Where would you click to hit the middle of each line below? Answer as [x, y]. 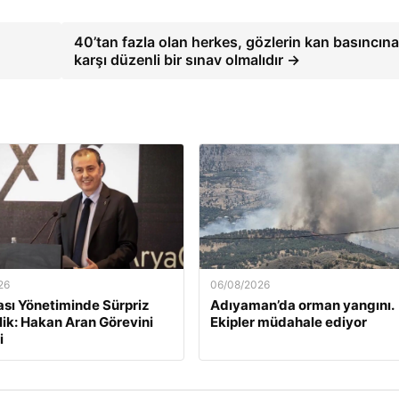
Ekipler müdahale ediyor [288, 322]
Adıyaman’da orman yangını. [301, 305]
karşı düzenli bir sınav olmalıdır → [187, 60]
